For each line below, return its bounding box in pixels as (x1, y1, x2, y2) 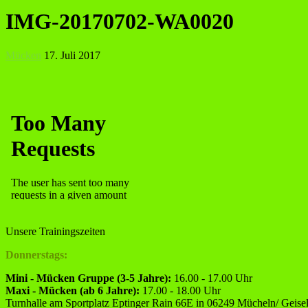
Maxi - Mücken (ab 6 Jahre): (5, 284, 140, 296)
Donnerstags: (5, 248, 67, 261)
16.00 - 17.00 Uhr (171, 272, 252, 284)
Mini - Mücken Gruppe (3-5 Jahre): (5, 272, 171, 284)
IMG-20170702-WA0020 (5, 9, 234, 34)
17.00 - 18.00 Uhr (140, 284, 221, 296)
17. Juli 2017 (44, 49, 100, 61)
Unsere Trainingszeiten (5, 225, 105, 237)
